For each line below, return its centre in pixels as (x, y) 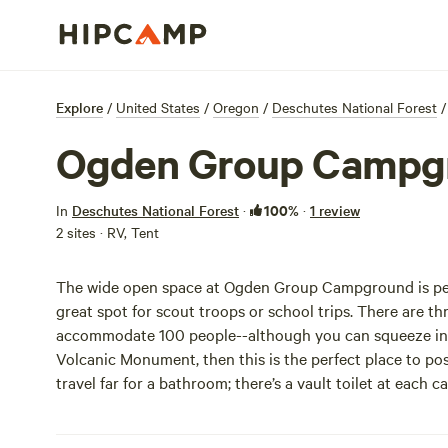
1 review (335, 210)
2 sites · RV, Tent (107, 232)
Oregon (236, 107)
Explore (79, 107)
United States (158, 107)
